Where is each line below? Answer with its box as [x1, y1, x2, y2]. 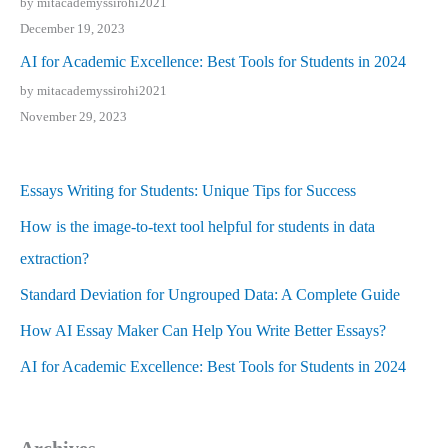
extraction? [20, 249, 89, 267]
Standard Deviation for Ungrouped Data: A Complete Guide [20, 285, 400, 303]
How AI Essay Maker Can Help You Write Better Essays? [20, 321, 386, 339]
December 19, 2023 [20, 21, 125, 37]
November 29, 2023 [20, 109, 127, 125]
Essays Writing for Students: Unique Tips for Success [20, 181, 356, 199]
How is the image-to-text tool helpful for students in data [20, 217, 375, 235]
